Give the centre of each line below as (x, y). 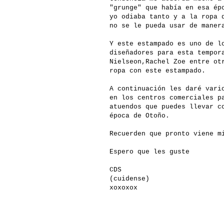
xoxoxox (123, 188)
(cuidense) (129, 179)
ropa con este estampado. (159, 71)
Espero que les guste (149, 152)
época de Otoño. (139, 116)
